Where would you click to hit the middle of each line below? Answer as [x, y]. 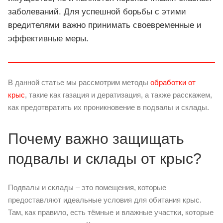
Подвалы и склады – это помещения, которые [87, 187]
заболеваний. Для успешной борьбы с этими [97, 11]
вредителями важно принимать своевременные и [105, 25]
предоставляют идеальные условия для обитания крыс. [105, 200]
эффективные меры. [48, 38]
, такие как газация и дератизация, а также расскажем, [118, 95]
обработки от [173, 82]
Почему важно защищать [96, 138]
